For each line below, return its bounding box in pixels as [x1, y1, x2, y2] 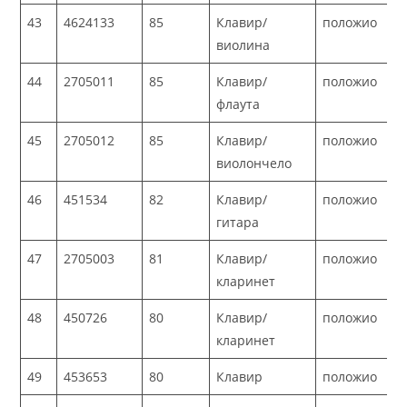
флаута [216, 95, 261, 114]
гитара [216, 213, 260, 232]
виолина [216, 36, 271, 55]
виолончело [216, 154, 293, 173]
